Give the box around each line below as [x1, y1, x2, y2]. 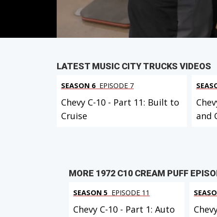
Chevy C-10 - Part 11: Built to [61, 96, 179, 108]
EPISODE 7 [97, 81, 134, 91]
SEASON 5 [73, 187, 108, 197]
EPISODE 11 [109, 187, 150, 197]
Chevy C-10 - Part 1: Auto [73, 203, 175, 215]
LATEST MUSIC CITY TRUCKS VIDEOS [57, 61, 211, 72]
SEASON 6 [61, 81, 95, 91]
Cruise [61, 110, 87, 122]
